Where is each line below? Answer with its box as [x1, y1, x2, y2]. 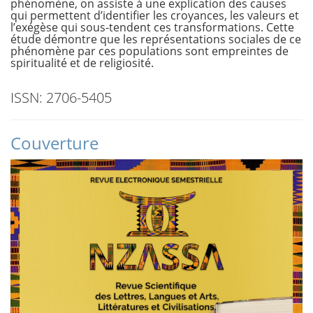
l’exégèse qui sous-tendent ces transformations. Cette [10, 20, 294, 35]
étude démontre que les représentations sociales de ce [10, 31, 301, 47]
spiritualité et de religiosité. [10, 55, 154, 71]
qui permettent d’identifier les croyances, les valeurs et [10, 8, 299, 23]
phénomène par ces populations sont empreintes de [10, 43, 289, 59]
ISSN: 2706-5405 [10, 88, 112, 107]
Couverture [10, 131, 99, 154]
